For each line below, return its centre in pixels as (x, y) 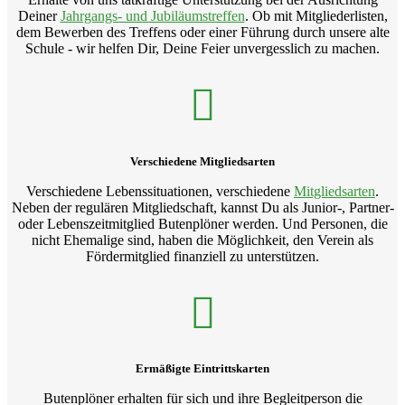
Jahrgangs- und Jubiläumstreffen (152, 16)
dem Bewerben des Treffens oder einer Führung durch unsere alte (202, 33)
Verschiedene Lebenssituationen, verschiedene (160, 191)
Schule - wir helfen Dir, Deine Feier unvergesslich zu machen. (202, 49)
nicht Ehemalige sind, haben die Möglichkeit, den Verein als (202, 240)
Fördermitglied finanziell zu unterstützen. (202, 256)
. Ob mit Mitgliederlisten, (316, 16)
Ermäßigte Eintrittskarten (202, 368)
